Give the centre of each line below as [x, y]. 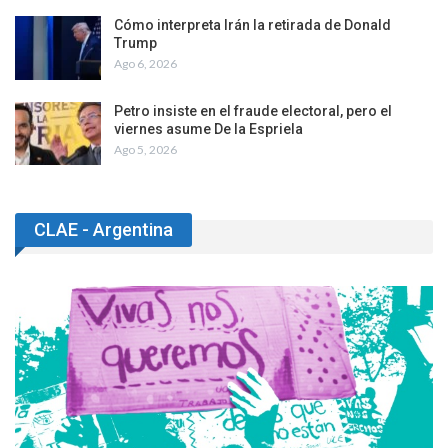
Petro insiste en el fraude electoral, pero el [253, 110]
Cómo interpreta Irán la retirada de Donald [252, 25]
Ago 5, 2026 [145, 149]
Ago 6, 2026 [145, 64]
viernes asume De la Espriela [208, 128]
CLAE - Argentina [103, 230]
